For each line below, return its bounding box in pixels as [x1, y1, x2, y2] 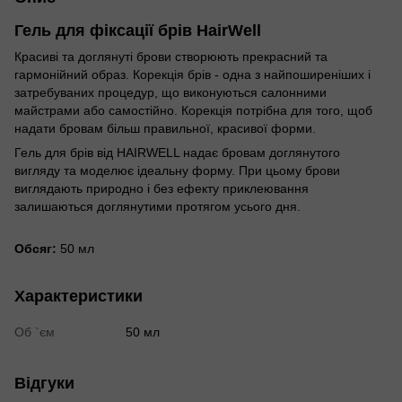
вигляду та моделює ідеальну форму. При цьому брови [14, 162, 340, 178]
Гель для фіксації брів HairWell [14, 21, 261, 39]
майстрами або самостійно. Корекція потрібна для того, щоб [14, 102, 372, 118]
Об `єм [14, 324, 55, 339]
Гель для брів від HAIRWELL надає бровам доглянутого [14, 144, 340, 160]
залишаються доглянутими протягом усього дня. [14, 198, 301, 214]
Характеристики [14, 286, 143, 305]
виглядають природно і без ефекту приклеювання [14, 180, 309, 196]
